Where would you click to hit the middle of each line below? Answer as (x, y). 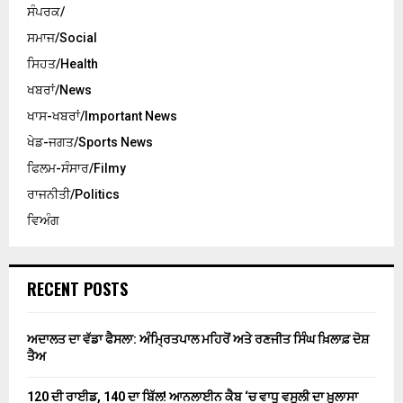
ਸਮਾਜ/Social (62, 38)
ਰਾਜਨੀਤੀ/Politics (73, 195)
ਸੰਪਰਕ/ (46, 12)
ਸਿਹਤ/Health (63, 64)
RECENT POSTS (77, 289)
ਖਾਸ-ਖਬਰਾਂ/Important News (102, 116)
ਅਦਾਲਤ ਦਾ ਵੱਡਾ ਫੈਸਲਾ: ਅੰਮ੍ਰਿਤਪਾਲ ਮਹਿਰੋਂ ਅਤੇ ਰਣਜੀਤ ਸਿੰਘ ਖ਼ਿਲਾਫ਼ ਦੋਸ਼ (198, 340)
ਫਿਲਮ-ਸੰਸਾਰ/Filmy (76, 169)
